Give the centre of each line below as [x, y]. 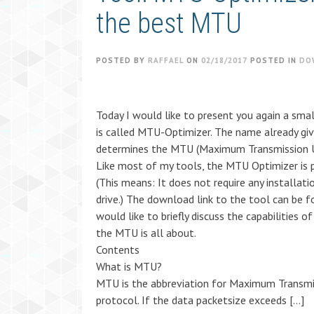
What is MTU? [129, 266]
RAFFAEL [166, 60]
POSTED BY [122, 60]
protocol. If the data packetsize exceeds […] [200, 300]
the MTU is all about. [146, 233]
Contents [118, 250]
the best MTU [169, 23]
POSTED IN [275, 60]
